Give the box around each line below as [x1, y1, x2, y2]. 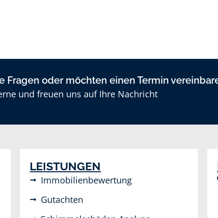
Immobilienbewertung [40, 174, 132, 186]
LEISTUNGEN [30, 159, 101, 173]
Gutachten [40, 193, 83, 205]
